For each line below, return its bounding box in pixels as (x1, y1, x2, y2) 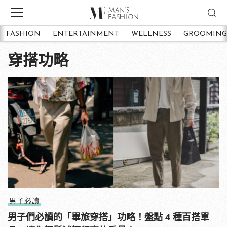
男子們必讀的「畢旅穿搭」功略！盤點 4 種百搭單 (8, 212, 209, 222)
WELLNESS (131, 30, 171, 38)
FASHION (6, 30, 41, 38)
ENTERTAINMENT (53, 30, 119, 38)
